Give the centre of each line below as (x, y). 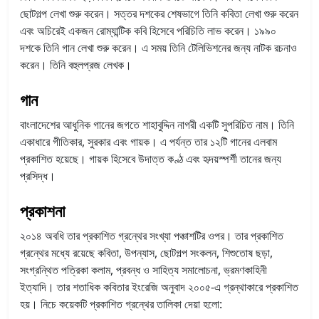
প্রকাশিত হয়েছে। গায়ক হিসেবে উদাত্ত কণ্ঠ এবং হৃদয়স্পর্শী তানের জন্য (151, 158)
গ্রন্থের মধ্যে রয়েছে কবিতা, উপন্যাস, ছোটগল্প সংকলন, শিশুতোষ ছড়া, (146, 252)
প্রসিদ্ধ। (38, 176)
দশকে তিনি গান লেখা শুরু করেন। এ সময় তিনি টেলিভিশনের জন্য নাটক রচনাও (158, 47)
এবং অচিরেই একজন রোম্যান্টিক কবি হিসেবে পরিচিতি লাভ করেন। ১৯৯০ (148, 30)
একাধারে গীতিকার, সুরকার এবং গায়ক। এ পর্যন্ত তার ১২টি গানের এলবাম (148, 141)
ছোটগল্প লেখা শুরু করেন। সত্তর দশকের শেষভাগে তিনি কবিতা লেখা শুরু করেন (159, 13)
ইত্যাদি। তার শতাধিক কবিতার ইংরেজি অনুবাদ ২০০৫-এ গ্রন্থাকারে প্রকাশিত (159, 287)
